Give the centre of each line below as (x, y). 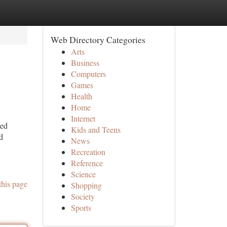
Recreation (88, 152)
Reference (87, 163)
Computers (88, 74)
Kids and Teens (96, 129)
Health (81, 96)
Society (83, 196)
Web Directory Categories (98, 40)
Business (85, 63)
